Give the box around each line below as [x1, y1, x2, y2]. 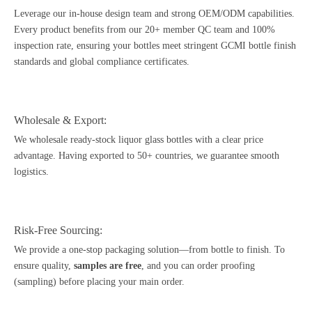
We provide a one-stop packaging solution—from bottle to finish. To [14, 244, 285, 255]
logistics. [14, 166, 49, 177]
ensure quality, [14, 260, 74, 271]
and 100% [233, 24, 275, 35]
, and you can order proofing [141, 260, 255, 271]
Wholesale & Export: [14, 113, 109, 127]
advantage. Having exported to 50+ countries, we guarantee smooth [14, 150, 279, 161]
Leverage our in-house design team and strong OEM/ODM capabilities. [14, 8, 295, 19]
